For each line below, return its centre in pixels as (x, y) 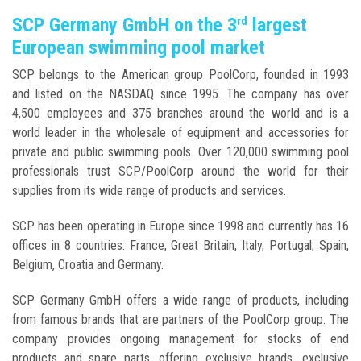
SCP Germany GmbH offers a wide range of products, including (180, 300)
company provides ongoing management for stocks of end (180, 338)
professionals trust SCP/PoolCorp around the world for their (180, 171)
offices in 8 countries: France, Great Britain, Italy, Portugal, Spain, (180, 245)
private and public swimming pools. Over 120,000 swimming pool (180, 151)
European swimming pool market (139, 47)
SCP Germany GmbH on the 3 (124, 25)
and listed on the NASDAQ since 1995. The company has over (180, 93)
